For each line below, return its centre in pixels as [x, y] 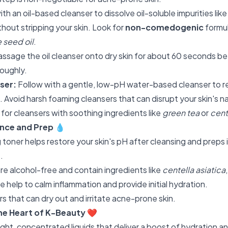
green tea [181, 113]
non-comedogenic [164, 27]
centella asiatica [194, 170]
